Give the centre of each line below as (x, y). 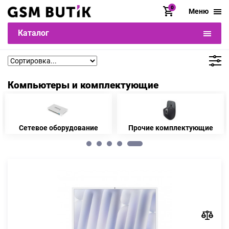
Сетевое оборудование (59, 128)
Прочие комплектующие (170, 128)
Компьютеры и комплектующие (83, 85)
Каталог (33, 33)
